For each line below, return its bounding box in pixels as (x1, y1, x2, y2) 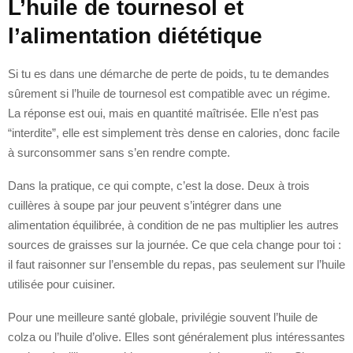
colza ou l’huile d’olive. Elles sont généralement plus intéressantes (8, 329, 345, 344)
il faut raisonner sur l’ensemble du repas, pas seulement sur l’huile (8, 257, 345, 271)
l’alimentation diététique (8, 23, 262, 48)
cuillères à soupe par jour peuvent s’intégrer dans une (8, 198, 281, 212)
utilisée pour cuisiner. (8, 277, 115, 291)
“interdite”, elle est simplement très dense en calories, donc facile (8, 125, 340, 139)
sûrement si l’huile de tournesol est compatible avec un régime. (8, 86, 330, 100)
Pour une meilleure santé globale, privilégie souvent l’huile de (8, 310, 318, 324)
